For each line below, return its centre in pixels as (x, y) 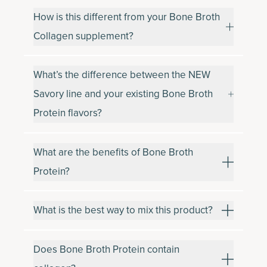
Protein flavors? (68, 113)
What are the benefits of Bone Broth (113, 152)
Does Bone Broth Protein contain (106, 249)
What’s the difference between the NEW (122, 75)
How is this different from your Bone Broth (127, 17)
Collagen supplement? (83, 36)
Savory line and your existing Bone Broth (123, 94)
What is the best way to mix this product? (123, 210)
